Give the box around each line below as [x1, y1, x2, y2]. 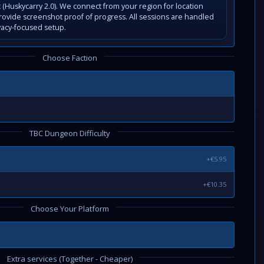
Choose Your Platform [30, 203, 109, 214]
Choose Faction [42, 52, 97, 63]
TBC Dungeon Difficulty [29, 128, 110, 138]
